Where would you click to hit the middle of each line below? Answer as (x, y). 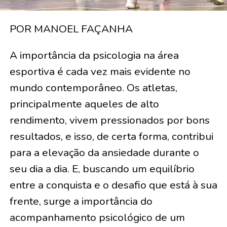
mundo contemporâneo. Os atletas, (93, 88)
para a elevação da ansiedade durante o (104, 153)
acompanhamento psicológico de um (97, 218)
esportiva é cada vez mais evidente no (100, 72)
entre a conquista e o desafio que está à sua (113, 185)
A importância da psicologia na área (94, 55)
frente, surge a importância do (81, 201)
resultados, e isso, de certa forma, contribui (111, 137)
